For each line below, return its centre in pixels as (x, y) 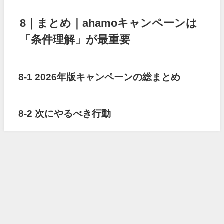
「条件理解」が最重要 (75, 40)
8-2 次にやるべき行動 (65, 113)
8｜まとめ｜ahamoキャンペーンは (109, 23)
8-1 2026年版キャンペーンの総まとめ (100, 77)
